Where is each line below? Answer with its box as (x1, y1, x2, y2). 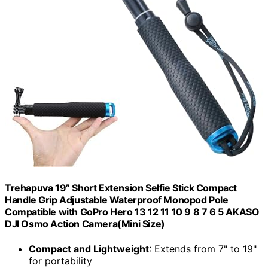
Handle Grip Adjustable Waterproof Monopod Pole (5, 194, 229, 206)
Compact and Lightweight (29, 242, 149, 255)
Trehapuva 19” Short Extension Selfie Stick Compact (5, 182, 237, 194)
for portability (29, 254, 92, 267)
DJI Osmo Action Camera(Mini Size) (5, 218, 165, 230)
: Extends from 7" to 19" (149, 242, 257, 255)
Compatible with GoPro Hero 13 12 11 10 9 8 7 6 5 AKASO (5, 206, 260, 218)
